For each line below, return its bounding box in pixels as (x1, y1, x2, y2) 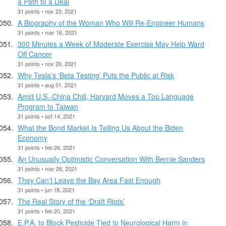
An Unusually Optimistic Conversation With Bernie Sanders (18, 153, 205, 164)
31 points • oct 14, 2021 (18, 111, 75, 120)
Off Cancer (18, 48, 52, 59)
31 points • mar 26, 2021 (18, 164, 77, 173)
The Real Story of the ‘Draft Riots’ (18, 196, 125, 206)
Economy (18, 132, 47, 143)
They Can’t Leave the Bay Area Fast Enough (18, 175, 160, 185)
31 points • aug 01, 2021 (18, 80, 77, 89)
